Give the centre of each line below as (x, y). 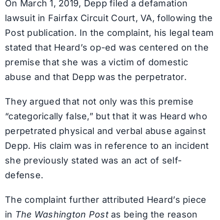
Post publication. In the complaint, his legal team (109, 33)
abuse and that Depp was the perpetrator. (96, 77)
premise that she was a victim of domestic (96, 62)
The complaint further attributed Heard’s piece (106, 200)
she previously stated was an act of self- (93, 161)
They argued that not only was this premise (99, 102)
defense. (24, 175)
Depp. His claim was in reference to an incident (107, 146)
